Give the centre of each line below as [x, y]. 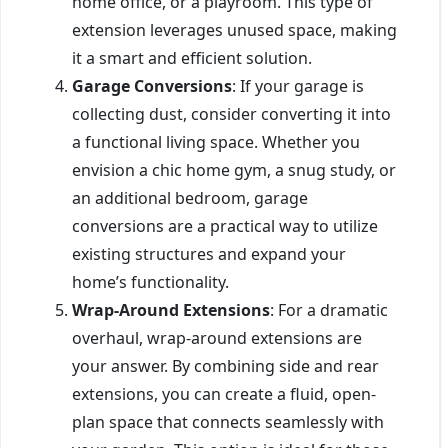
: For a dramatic [329, 309]
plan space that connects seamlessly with [228, 421]
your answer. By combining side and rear [225, 365]
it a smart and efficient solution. [192, 57]
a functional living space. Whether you [216, 141]
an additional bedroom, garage [190, 197]
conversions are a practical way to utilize [225, 225]
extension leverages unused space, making [234, 29]
